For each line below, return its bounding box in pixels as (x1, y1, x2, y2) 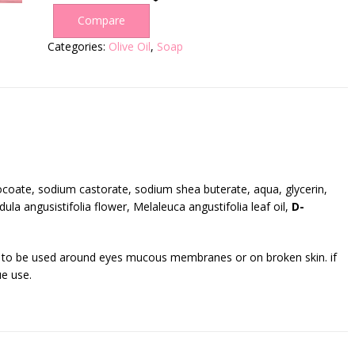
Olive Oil (108, 39, 151, 54)
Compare (77, 13, 125, 28)
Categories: (47, 39, 109, 54)
